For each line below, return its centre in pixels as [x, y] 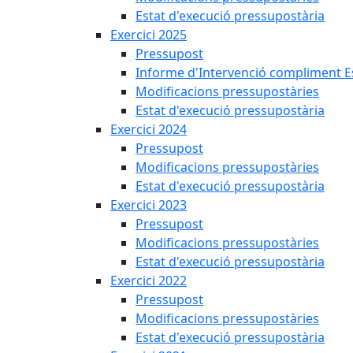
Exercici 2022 [149, 281]
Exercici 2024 [149, 129]
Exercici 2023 [149, 205]
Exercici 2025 [149, 35]
